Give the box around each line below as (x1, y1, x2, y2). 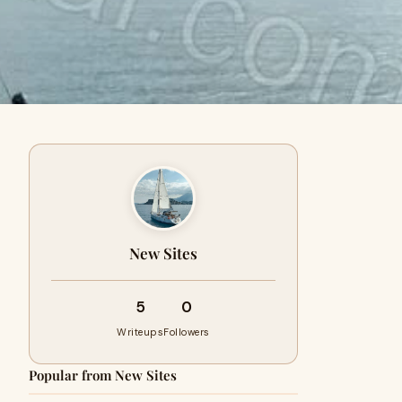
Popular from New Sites (29, 366, 177, 384)
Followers (163, 326, 210, 338)
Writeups (117, 326, 164, 338)
